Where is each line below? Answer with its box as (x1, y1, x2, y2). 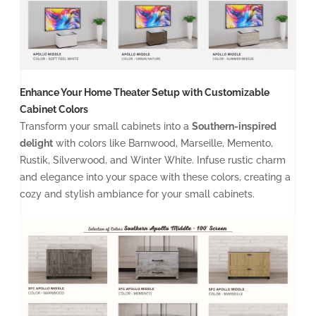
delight (20, 138, 53, 150)
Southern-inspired (192, 121, 276, 133)
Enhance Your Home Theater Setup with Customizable (20, 87, 269, 99)
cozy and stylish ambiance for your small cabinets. (20, 188, 255, 200)
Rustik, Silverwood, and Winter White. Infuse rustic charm (20, 154, 286, 166)
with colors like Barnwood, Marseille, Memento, (53, 138, 273, 150)
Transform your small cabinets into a (20, 121, 192, 133)
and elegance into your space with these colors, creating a (20, 171, 291, 183)
